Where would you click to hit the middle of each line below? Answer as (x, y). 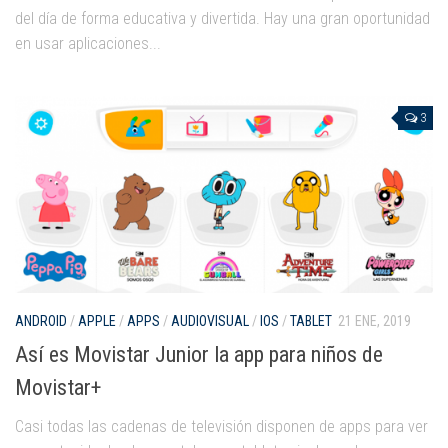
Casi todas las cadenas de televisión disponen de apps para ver (221, 426)
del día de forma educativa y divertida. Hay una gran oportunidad (222, 19)
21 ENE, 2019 (374, 321)
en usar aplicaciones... (88, 44)
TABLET (311, 321)
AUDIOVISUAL (210, 321)
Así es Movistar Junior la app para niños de (199, 354)
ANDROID (41, 321)
